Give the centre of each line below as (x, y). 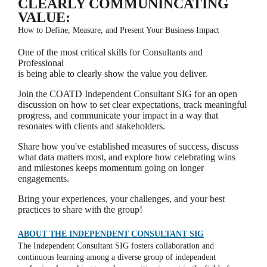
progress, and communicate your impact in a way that (118, 115)
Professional (41, 63)
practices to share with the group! (80, 209)
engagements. (44, 178)
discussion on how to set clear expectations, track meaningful (132, 104)
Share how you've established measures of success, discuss (128, 146)
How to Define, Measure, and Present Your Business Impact (119, 30)
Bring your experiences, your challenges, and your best (121, 198)
